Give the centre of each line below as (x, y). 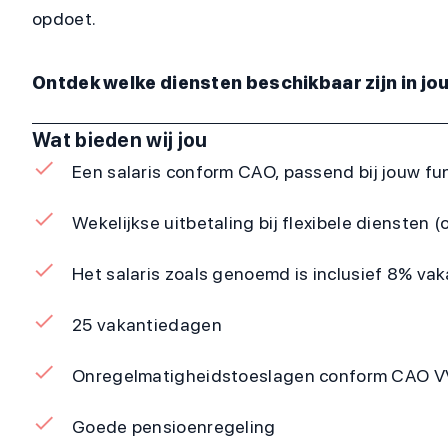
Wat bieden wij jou (120, 140)
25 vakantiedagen (147, 324)
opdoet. (64, 18)
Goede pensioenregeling (174, 426)
